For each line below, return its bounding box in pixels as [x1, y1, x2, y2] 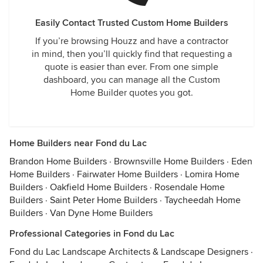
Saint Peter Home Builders [50, 194, 157, 206]
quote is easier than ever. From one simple [45, 61, 218, 73]
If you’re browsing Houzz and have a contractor [35, 35, 228, 47]
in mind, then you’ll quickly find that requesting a [31, 48, 232, 60]
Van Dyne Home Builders [50, 207, 153, 219]
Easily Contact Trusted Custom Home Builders [35, 17, 228, 29]
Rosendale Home [154, 181, 225, 193]
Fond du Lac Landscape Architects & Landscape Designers [9, 246, 248, 258]
